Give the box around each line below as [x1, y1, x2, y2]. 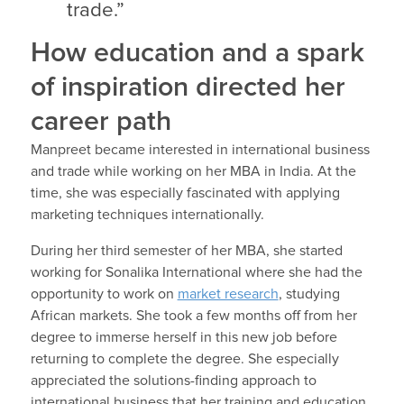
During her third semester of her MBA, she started [30, 243, 343, 259]
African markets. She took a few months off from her [30, 308, 357, 324]
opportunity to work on [30, 287, 178, 302]
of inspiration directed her [30, 74, 345, 102]
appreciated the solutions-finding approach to [30, 373, 317, 389]
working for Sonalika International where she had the [30, 265, 363, 280]
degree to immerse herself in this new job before [30, 330, 337, 345]
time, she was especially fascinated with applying [30, 186, 340, 201]
